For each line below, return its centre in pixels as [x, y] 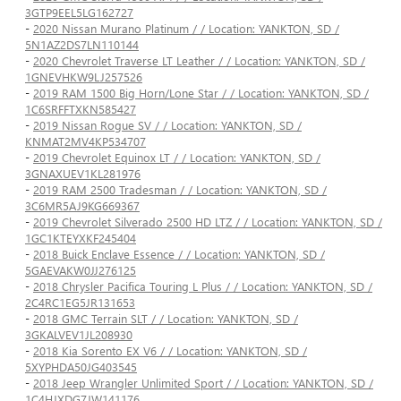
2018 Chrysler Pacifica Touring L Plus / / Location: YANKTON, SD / [203, 286]
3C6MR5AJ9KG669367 [82, 206]
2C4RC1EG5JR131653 [80, 303]
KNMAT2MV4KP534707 [85, 141]
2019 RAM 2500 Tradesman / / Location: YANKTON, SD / [180, 190]
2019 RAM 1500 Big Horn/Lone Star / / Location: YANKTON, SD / [201, 93]
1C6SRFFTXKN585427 [81, 109]
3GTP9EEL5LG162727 [79, 13]
